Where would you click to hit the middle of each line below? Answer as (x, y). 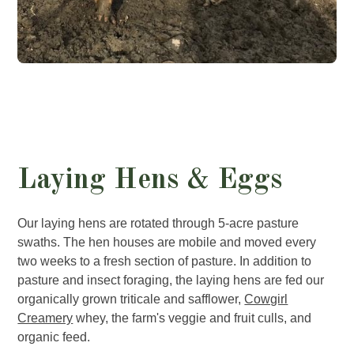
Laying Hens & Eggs (150, 181)
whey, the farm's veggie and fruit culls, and (192, 318)
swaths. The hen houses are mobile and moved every (167, 243)
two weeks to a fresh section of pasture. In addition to (165, 262)
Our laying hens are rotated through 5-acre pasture (158, 224)
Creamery (45, 318)
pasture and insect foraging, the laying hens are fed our (171, 281)
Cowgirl (266, 299)
